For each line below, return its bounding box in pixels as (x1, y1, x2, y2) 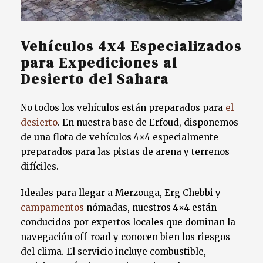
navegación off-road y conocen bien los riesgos (21, 231, 230, 243)
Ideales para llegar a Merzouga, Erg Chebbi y (21, 187, 221, 199)
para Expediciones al (21, 53, 177, 73)
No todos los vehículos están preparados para (21, 102, 225, 114)
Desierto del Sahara (21, 69, 169, 89)
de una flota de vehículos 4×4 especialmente (21, 131, 218, 143)
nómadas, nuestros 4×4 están (84, 202, 217, 214)
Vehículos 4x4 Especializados (21, 36, 242, 56)
